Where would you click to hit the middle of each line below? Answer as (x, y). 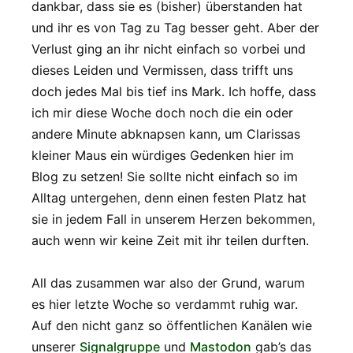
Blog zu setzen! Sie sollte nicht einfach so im (165, 177)
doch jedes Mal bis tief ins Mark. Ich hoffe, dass (174, 92)
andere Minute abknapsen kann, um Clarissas (166, 134)
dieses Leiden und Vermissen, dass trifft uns (162, 71)
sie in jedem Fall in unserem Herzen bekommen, (173, 219)
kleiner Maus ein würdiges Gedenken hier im (163, 156)
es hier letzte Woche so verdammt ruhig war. (165, 305)
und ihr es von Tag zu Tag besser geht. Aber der (175, 28)
